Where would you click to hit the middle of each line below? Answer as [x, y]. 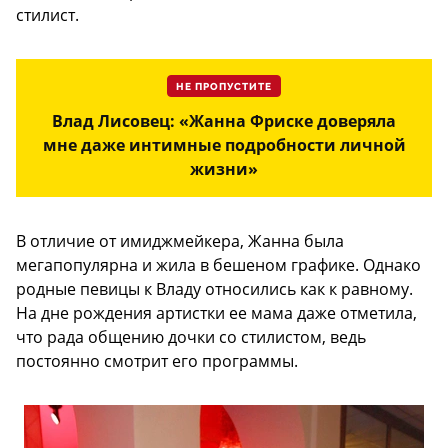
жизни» [224, 168]
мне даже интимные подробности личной [224, 144]
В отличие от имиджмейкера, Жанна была [180, 240]
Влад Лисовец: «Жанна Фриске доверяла [224, 120]
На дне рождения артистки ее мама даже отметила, [216, 312]
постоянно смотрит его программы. [157, 360]
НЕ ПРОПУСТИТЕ [224, 86]
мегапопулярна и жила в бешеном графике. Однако [218, 264]
